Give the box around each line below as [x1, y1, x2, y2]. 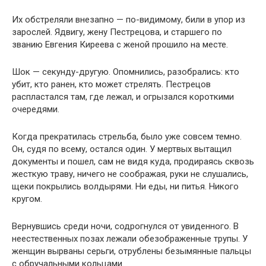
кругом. [12, 194, 42, 204]
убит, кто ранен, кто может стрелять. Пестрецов [12, 79, 211, 90]
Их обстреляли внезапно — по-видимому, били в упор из [12, 14, 245, 25]
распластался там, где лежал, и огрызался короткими [12, 91, 234, 102]
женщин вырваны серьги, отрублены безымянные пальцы [12, 246, 251, 256]
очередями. [12, 104, 59, 115]
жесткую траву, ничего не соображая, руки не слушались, [12, 169, 248, 179]
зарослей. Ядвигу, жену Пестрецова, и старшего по [12, 27, 222, 37]
